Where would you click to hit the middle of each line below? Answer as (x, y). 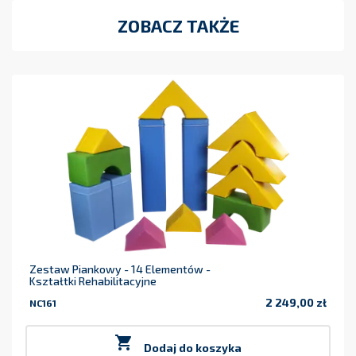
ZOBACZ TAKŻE (178, 26)
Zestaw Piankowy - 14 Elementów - (120, 269)
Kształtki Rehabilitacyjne (93, 281)
